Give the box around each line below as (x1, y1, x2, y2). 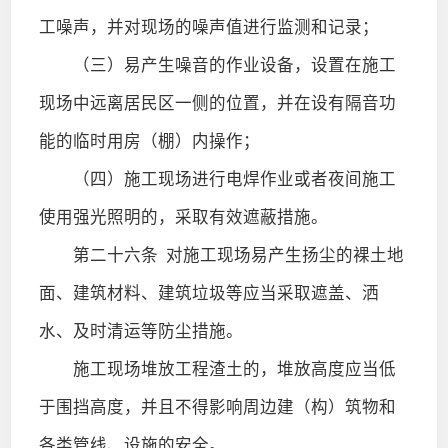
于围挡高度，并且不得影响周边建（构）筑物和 (38, 397, 396, 417)
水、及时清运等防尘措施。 (38, 321, 243, 341)
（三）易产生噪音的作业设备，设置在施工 (38, 55, 396, 75)
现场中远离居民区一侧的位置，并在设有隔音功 (38, 93, 396, 113)
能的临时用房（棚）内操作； (38, 131, 260, 151)
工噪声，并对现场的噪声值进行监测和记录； (38, 17, 379, 37)
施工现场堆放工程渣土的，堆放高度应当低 (38, 359, 396, 379)
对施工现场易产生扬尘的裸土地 (157, 245, 404, 265)
